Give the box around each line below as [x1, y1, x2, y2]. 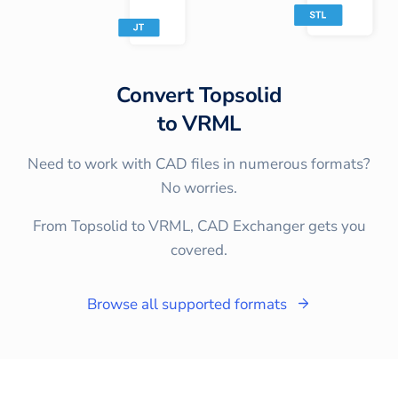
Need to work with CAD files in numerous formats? [28, 153, 370, 174]
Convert [116, 80, 199, 109]
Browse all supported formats [87, 293, 287, 314]
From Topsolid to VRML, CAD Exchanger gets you [32, 215, 366, 236]
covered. [171, 239, 227, 260]
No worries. [161, 177, 237, 198]
